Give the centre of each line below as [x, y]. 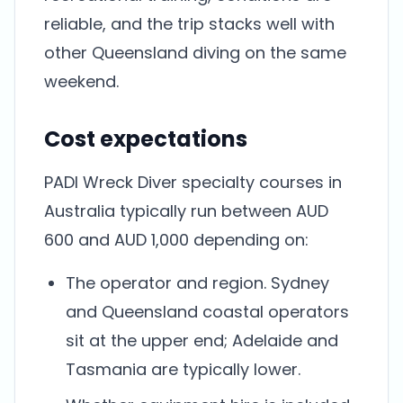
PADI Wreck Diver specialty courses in [193, 182]
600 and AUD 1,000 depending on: [176, 240]
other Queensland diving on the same [195, 53]
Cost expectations [146, 139]
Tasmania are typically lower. [183, 369]
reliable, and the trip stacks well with [189, 24]
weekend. [81, 81]
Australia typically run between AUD [186, 211]
